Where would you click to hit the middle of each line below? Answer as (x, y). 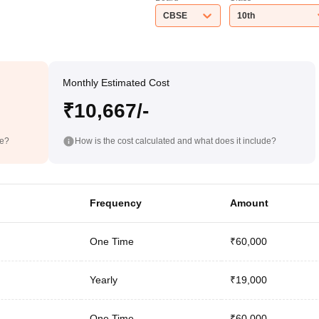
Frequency (115, 203)
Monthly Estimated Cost (116, 83)
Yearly (103, 279)
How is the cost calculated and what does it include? (175, 141)
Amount (249, 203)
